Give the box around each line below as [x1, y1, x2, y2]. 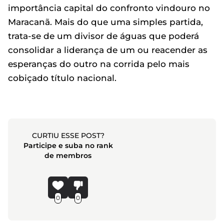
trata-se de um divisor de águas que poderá [8, 31, 199, 41]
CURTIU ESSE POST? [31, 131, 104, 140]
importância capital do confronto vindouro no [8, 3, 210, 13]
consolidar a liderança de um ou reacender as [8, 45, 207, 55]
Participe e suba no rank [23, 141, 113, 150]
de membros [44, 151, 92, 160]
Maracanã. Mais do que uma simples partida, [8, 17, 203, 27]
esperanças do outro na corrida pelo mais [8, 59, 189, 69]
